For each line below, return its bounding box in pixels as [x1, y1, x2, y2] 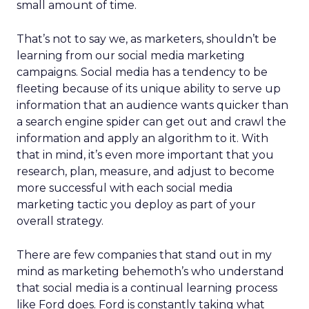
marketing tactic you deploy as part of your [17, 198, 256, 211]
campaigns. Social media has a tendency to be [17, 66, 268, 79]
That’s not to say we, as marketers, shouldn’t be [17, 32, 277, 46]
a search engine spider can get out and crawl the [17, 115, 286, 128]
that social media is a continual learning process [17, 281, 277, 295]
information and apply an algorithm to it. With [17, 132, 268, 145]
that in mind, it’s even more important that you [17, 148, 274, 161]
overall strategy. [17, 215, 103, 228]
